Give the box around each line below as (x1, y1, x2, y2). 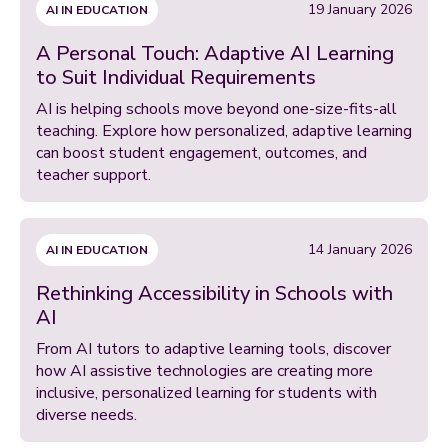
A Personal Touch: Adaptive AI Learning (36, 39, 394, 67)
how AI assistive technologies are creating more (36, 359, 373, 382)
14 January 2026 (308, 239, 412, 259)
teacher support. (36, 163, 151, 186)
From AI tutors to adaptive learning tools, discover (36, 337, 391, 360)
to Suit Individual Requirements (36, 63, 316, 91)
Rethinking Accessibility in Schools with (36, 279, 393, 307)
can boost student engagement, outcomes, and (36, 141, 367, 164)
